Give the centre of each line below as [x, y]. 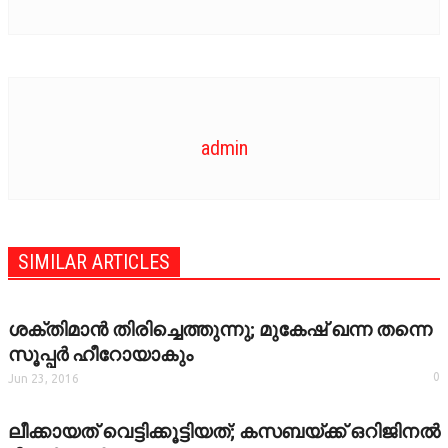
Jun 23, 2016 [43, 378]
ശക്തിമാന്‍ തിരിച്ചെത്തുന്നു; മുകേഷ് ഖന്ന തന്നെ [220, 329]
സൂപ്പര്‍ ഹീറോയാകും [100, 354]
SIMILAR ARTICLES [94, 262]
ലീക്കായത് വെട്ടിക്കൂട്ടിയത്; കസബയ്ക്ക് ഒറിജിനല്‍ [224, 431]
